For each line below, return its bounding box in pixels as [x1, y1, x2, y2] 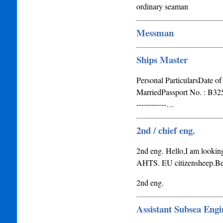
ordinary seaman [136, 1, 188, 11]
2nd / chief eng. [136, 123, 195, 137]
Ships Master [136, 53, 188, 66]
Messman [136, 26, 174, 39]
